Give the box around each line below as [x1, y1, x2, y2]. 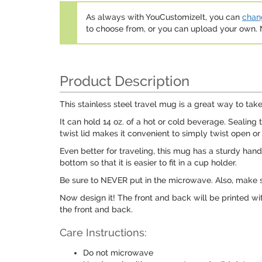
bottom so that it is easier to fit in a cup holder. [60, 158, 237, 167]
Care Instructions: [60, 226, 147, 239]
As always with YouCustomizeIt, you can [86, 12, 242, 22]
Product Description [60, 73, 189, 89]
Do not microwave [83, 248, 153, 257]
